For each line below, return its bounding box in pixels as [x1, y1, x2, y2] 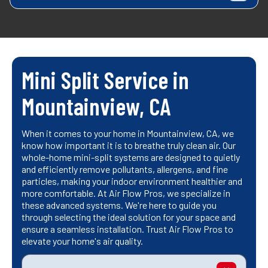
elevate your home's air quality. [22, 235, 143, 247]
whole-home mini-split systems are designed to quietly [22, 151, 240, 163]
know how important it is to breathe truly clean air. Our [22, 139, 236, 151]
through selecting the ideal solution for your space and [22, 211, 236, 223]
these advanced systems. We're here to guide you [22, 199, 217, 211]
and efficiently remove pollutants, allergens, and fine [22, 163, 228, 175]
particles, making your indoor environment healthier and [22, 175, 242, 187]
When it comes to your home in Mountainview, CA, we [22, 127, 234, 139]
